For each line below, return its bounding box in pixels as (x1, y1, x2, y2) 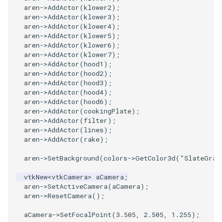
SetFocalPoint (60, 210, 111, 220)
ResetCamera (48, 191, 92, 201)
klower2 (84, 3, 111, 12)
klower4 (84, 22, 111, 31)
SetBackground (48, 154, 99, 163)
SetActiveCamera (48, 182, 108, 191)
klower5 (84, 31, 111, 41)
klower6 (84, 41, 111, 50)
